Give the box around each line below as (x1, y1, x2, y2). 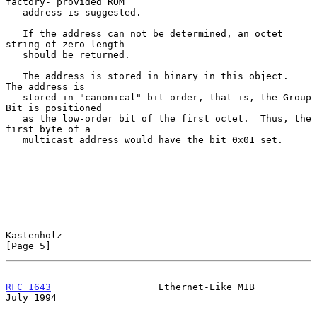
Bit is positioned (6, 102, 102, 113)
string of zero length (6, 38, 125, 50)
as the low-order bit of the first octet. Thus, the (6, 113, 23, 124)
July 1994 (6, 292, 57, 303)
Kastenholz (6, 229, 62, 241)
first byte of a (6, 123, 91, 134)
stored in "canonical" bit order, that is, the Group (6, 91, 23, 103)
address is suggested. (6, 6, 23, 18)
